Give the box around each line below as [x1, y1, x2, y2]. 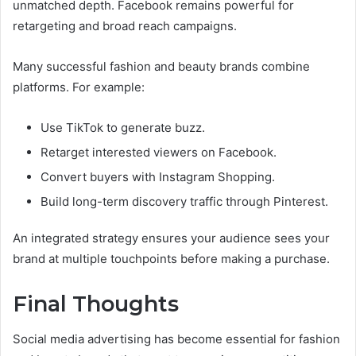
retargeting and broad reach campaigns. [13, 17, 237, 33]
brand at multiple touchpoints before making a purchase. [13, 250, 330, 266]
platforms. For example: [13, 79, 145, 95]
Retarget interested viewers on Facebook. [41, 144, 277, 160]
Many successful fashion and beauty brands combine [13, 58, 310, 74]
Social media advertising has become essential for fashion [13, 331, 340, 347]
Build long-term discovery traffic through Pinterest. [41, 193, 328, 209]
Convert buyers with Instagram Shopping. [41, 168, 275, 184]
